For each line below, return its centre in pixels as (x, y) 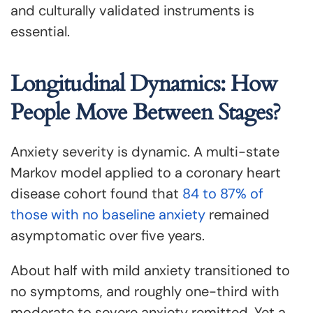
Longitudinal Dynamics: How (144, 84)
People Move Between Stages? (145, 112)
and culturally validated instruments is (132, 10)
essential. (40, 31)
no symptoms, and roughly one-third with (145, 291)
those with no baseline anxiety (108, 214)
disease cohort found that (96, 194)
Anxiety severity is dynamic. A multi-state (145, 152)
